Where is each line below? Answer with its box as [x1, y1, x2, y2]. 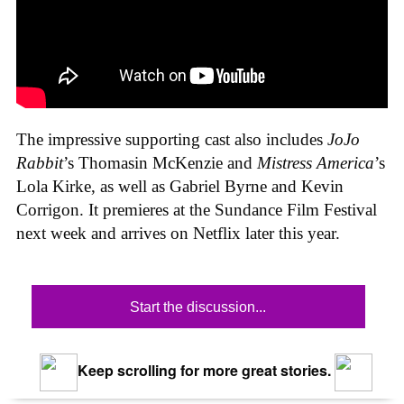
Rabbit [16, 152, 63, 172]
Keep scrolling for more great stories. [73, 360, 331, 381]
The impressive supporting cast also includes [16, 129, 327, 149]
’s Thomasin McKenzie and [63, 152, 257, 172]
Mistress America [257, 152, 374, 172]
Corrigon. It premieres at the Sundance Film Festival [16, 199, 377, 219]
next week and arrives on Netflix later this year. [16, 223, 340, 243]
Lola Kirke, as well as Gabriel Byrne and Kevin [16, 176, 344, 196]
